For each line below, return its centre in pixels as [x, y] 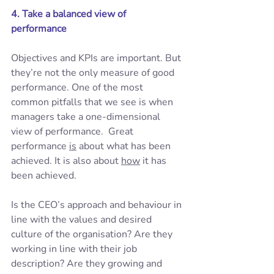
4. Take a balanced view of [70, 14]
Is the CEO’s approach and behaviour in [98, 205]
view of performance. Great [73, 131]
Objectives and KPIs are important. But [97, 58]
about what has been [125, 146]
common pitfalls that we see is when [93, 102]
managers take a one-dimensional [87, 117]
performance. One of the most [78, 87]
